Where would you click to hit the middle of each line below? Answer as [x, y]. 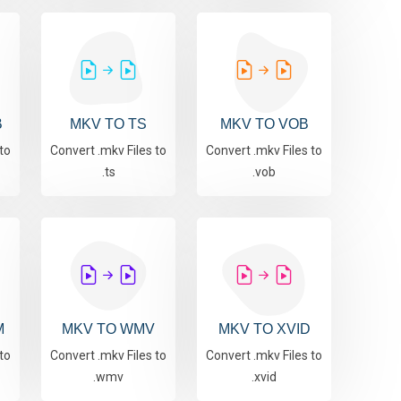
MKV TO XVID [264, 329]
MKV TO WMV [108, 329]
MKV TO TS [108, 124]
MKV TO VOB [264, 124]
